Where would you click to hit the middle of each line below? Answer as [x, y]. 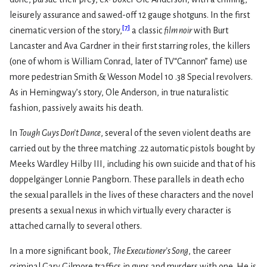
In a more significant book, [61, 251]
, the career [210, 251]
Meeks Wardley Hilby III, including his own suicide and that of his [133, 164]
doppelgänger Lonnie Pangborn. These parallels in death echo [127, 180]
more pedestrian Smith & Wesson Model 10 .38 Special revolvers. [131, 77]
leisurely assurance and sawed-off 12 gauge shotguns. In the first [130, 15]
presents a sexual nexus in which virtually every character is [120, 211]
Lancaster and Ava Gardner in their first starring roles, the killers [130, 46]
